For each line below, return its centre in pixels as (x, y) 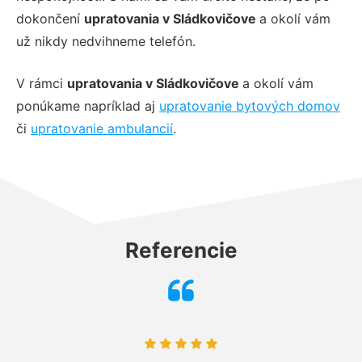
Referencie (181, 250)
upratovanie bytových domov (250, 105)
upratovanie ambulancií (102, 128)
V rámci (42, 83)
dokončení (50, 18)
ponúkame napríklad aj (88, 105)
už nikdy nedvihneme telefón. (106, 41)
